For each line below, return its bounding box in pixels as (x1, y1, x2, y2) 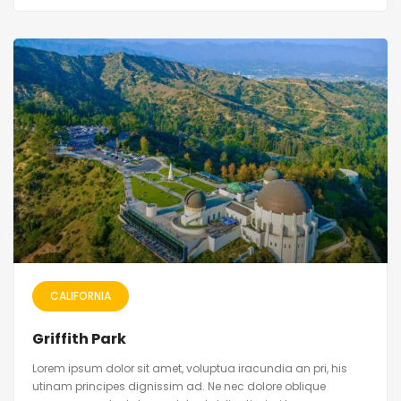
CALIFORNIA (50, 288, 111, 304)
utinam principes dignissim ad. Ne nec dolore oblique (32, 379, 326, 395)
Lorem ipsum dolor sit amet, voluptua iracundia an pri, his (32, 361, 347, 377)
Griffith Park (32, 328, 126, 350)
